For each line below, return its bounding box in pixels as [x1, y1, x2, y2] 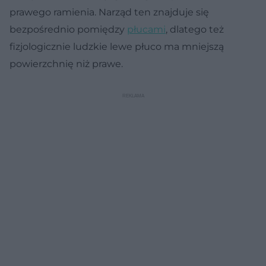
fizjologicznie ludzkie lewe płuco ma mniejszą [9, 40, 224, 52]
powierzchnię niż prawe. [9, 58, 123, 69]
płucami [127, 23, 166, 35]
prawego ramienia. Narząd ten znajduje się [9, 6, 209, 18]
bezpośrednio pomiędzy [9, 23, 127, 35]
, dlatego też [166, 23, 224, 35]
